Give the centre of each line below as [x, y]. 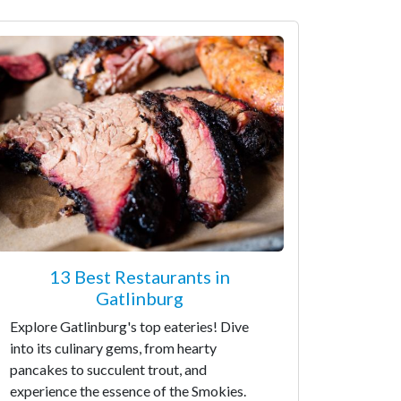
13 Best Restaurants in [140, 277]
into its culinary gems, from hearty [113, 348]
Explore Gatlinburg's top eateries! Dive [129, 326]
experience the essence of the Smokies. [128, 391]
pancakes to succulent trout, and [108, 369]
